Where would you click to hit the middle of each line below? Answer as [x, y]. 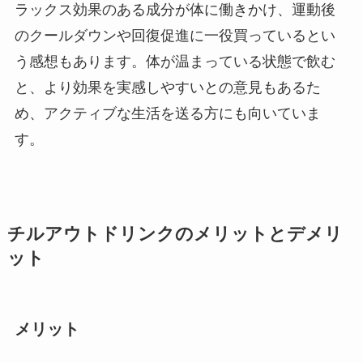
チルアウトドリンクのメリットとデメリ [175, 235]
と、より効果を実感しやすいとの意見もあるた [167, 88]
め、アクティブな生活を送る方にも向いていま [167, 114]
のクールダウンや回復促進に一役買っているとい [175, 36]
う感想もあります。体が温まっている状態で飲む [175, 62]
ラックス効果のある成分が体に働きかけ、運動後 [175, 10]
